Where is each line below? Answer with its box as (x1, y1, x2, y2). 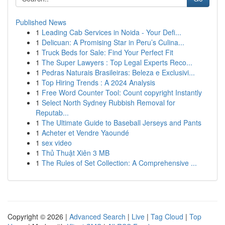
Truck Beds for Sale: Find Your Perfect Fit (42, 47, 173, 57)
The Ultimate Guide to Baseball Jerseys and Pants (42, 118, 201, 128)
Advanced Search (69, 211, 126, 221)
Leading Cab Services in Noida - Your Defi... (42, 27, 181, 37)
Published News (16, 17, 66, 27)
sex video (42, 138, 72, 148)
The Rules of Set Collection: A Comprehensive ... (42, 158, 197, 168)
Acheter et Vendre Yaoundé (42, 128, 129, 138)
